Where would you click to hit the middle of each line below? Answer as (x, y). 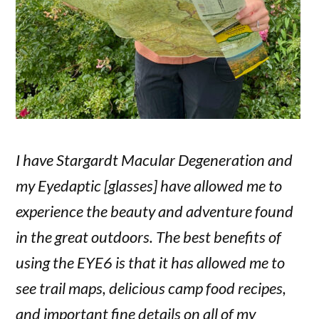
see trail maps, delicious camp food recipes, (151, 288)
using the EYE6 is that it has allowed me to (151, 263)
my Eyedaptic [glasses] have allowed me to (149, 186)
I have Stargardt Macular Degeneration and (155, 160)
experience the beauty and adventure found (155, 211)
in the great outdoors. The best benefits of (149, 237)
